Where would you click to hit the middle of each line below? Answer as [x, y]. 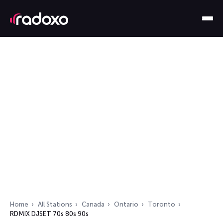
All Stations [55, 204]
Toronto [162, 204]
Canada [93, 204]
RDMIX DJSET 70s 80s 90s [49, 214]
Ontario [126, 204]
